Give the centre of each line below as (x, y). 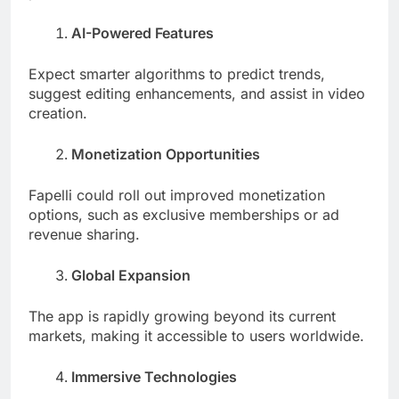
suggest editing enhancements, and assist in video (197, 93)
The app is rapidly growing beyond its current (182, 316)
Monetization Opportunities (166, 154)
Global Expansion (131, 275)
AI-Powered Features (142, 33)
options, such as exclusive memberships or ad (184, 214)
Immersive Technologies (154, 376)
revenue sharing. (84, 234)
